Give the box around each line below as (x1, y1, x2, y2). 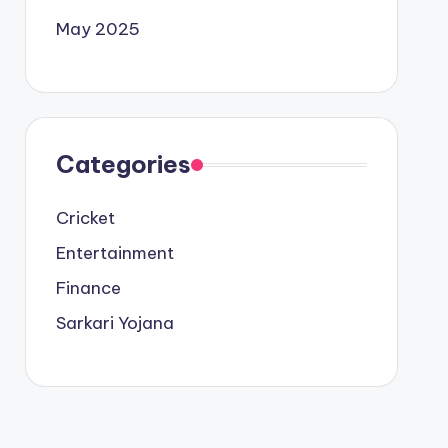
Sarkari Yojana (55, 312, 174, 334)
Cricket (55, 207, 115, 229)
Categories (55, 149, 191, 179)
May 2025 (55, 18, 140, 40)
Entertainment (55, 242, 174, 264)
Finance (55, 277, 121, 299)
